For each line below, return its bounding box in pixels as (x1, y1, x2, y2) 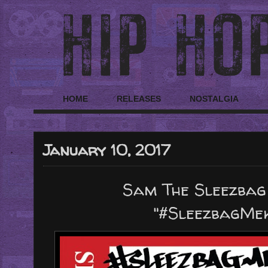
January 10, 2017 (43, 139, 170, 160)
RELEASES (117, 94, 161, 104)
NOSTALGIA (190, 94, 239, 104)
